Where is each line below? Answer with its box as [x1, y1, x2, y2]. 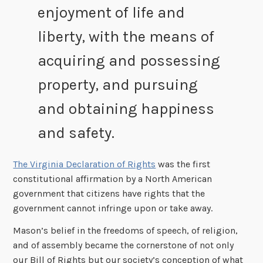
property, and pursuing [37, 75, 198, 94]
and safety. [37, 123, 114, 142]
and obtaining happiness [37, 99, 214, 118]
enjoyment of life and [37, 3, 185, 22]
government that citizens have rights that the [13, 188, 205, 200]
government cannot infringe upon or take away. [13, 203, 213, 214]
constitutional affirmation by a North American [13, 173, 213, 185]
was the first [156, 159, 211, 170]
